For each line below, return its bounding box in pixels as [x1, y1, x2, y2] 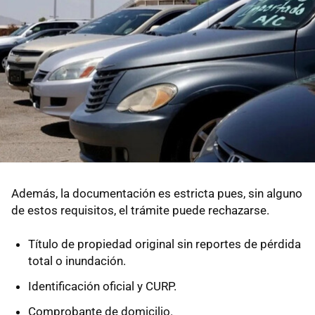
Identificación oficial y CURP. [28, 278, 176, 293]
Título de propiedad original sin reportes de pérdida [28, 236, 301, 251]
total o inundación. [28, 253, 126, 268]
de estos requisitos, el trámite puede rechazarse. [11, 202, 269, 217]
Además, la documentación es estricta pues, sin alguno [11, 186, 302, 200]
